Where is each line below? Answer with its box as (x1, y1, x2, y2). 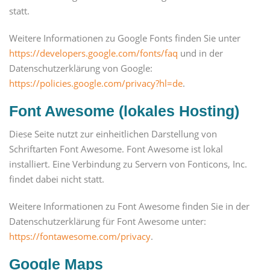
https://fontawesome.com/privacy (9, 230, 151, 243)
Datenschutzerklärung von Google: (9, 61, 152, 74)
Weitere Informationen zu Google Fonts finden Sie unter (9, 31, 240, 44)
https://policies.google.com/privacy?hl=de (9, 77, 183, 89)
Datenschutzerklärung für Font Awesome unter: (9, 215, 206, 228)
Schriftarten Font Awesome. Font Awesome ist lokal (9, 143, 223, 155)
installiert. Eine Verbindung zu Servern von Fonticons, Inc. (9, 158, 247, 171)
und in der (178, 46, 223, 59)
